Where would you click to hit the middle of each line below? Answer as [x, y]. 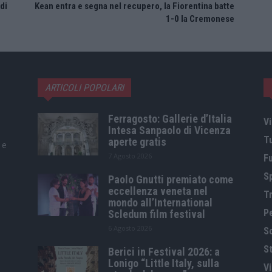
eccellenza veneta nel [158, 191]
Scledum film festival [157, 214]
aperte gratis [137, 141]
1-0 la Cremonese [200, 19]
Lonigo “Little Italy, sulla [164, 263]
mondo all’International [160, 202]
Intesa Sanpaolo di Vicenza [169, 130]
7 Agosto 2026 [130, 155]
